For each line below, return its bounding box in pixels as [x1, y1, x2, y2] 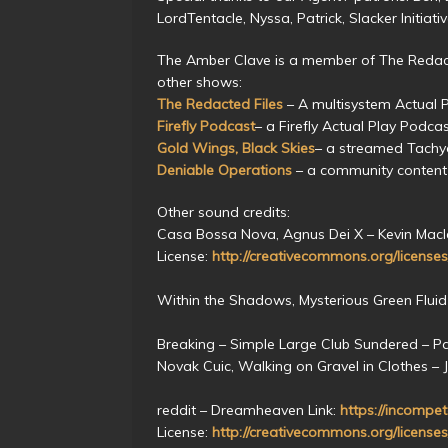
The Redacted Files [157, 94, 283, 113]
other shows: [157, 72, 242, 91]
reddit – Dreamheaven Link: [157, 400, 340, 419]
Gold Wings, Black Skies [157, 138, 315, 157]
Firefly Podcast [157, 116, 255, 135]
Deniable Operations [157, 160, 292, 179]
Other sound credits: [157, 202, 290, 221]
